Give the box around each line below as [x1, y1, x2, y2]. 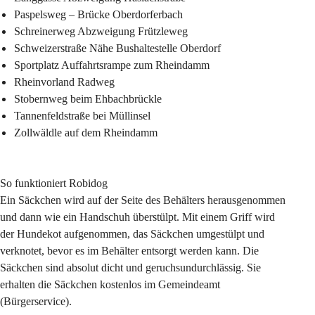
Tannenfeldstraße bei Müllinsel [14, 109, 150, 122]
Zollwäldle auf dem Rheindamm [14, 126, 157, 139]
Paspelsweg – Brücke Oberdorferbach [14, 8, 183, 20]
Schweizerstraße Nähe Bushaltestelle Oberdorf [14, 41, 221, 54]
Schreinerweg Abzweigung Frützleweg [14, 25, 188, 37]
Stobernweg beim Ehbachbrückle [14, 92, 162, 105]
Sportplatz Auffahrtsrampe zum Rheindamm [14, 58, 210, 71]
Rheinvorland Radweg [14, 75, 115, 88]
